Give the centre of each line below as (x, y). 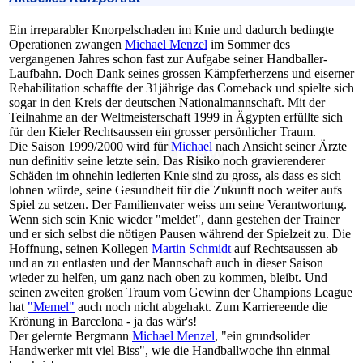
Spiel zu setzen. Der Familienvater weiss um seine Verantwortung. (178, 205)
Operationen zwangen (67, 45)
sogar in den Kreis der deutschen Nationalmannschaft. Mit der (167, 103)
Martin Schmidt (191, 249)
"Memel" (51, 307)
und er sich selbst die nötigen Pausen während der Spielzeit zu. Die (180, 234)
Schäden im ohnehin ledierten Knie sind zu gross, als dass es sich (175, 176)
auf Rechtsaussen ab (284, 249)
